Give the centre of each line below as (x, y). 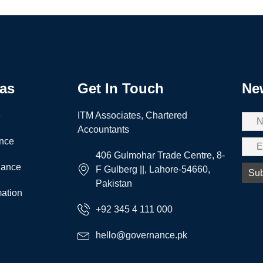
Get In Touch (121, 88)
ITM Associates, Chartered (132, 115)
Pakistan (114, 183)
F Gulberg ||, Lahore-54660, (153, 169)
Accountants (103, 129)
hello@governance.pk (142, 235)
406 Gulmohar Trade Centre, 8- (161, 155)
